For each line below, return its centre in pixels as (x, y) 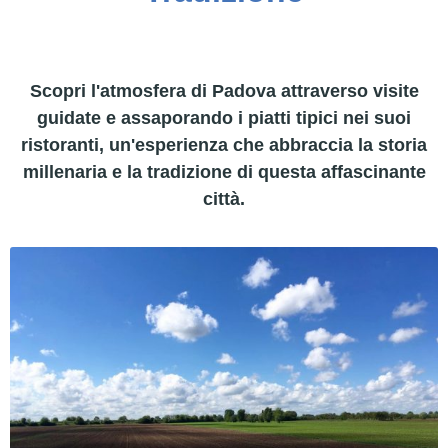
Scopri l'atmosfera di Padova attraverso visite (224, 91)
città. (224, 199)
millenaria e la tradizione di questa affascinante (224, 172)
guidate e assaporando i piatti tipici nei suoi (224, 118)
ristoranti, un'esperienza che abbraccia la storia (224, 145)
